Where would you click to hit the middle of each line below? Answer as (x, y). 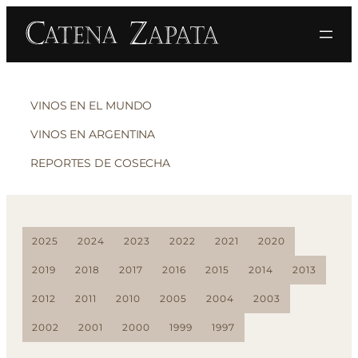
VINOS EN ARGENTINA (93, 134)
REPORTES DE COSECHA (101, 163)
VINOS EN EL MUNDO (91, 105)
